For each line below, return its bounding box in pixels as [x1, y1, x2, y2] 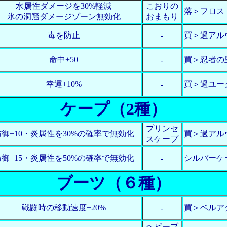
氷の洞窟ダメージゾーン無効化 [7, 12, 121, 21]
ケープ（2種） [60, 99, 167, 118]
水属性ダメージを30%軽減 [16, 1, 111, 10]
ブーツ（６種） [56, 173, 171, 192]
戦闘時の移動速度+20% [21, 203, 106, 212]
